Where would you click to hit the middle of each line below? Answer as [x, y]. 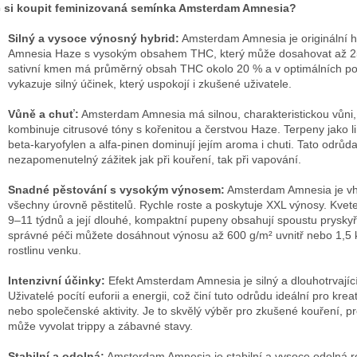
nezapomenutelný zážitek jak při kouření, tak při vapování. [155, 159]
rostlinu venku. [45, 250]
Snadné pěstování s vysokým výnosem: [116, 189]
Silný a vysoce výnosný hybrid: [94, 38]
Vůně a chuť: [43, 114]
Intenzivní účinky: [57, 280]
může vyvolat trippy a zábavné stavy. [100, 326]
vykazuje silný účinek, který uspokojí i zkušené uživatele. [150, 83]
